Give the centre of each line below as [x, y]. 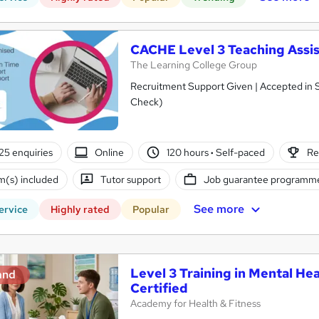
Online [110, 152]
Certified [159, 288]
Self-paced [239, 152]
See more [219, 209]
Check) [147, 102]
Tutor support [131, 179]
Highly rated [80, 210]
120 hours [188, 152]
